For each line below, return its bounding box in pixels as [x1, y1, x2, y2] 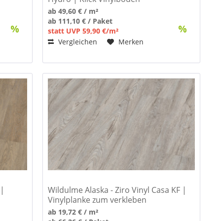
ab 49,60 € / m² [48, 6, 99, 16]
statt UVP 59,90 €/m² [48, 26, 119, 36]
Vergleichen [56, 37, 98, 46]
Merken [118, 37, 144, 46]
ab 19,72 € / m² [48, 207, 99, 217]
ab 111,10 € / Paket [48, 16, 113, 26]
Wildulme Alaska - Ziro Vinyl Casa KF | [48, 184, 187, 195]
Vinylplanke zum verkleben [48, 194, 147, 205]
